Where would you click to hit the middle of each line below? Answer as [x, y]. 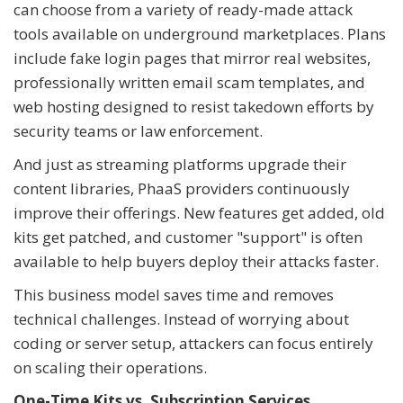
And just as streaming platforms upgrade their [180, 165]
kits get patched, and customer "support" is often [188, 237]
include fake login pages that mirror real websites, [192, 58]
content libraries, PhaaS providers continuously [182, 189]
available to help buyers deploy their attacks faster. [196, 262]
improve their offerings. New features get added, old [199, 213]
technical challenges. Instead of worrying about [181, 319]
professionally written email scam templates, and [189, 83]
